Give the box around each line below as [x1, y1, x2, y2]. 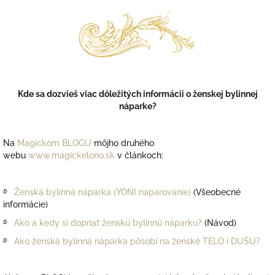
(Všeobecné [193, 187, 241, 198]
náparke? [118, 101, 157, 112]
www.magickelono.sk [28, 150, 115, 161]
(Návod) [204, 218, 236, 228]
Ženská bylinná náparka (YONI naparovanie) [14, 187, 191, 198]
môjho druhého [91, 138, 154, 149]
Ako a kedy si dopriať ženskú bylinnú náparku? [14, 218, 202, 228]
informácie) [3, 199, 48, 210]
